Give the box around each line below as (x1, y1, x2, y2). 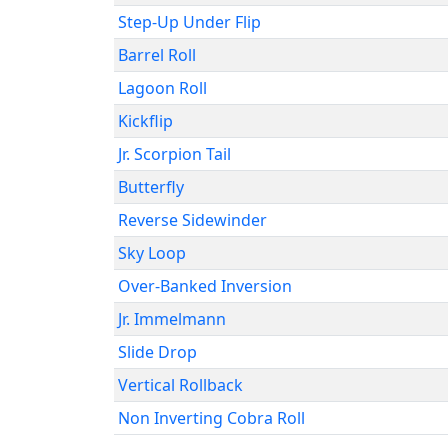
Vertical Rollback (118, 374, 243, 396)
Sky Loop (118, 242, 186, 264)
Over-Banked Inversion (118, 275, 292, 297)
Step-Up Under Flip (118, 11, 261, 33)
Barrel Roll (118, 44, 196, 66)
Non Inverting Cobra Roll (118, 407, 305, 429)
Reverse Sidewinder (118, 209, 267, 231)
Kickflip (118, 110, 173, 132)
